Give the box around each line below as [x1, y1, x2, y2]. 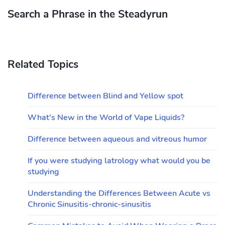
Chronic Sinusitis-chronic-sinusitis [28, 199, 151, 210]
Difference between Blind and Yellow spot [28, 90, 183, 101]
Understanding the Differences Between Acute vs [28, 188, 210, 199]
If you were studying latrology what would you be [28, 155, 210, 166]
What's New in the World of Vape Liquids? [28, 112, 184, 123]
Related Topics [8, 57, 78, 71]
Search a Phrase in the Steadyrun [8, 7, 168, 21]
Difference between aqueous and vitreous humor [28, 134, 207, 145]
